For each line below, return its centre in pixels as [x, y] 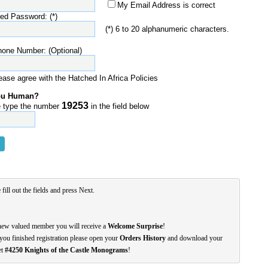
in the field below [119, 106]
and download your [194, 238]
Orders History [143, 238]
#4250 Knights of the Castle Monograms [66, 250]
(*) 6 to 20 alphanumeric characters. [167, 29]
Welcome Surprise [135, 226]
